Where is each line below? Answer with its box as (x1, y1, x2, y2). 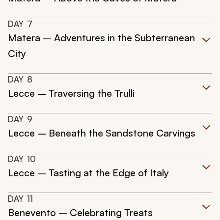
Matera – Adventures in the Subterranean (8, 31, 195, 44)
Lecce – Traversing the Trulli (8, 87, 135, 100)
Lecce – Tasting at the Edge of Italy (8, 166, 169, 179)
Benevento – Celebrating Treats (8, 206, 153, 219)
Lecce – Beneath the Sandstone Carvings (8, 127, 195, 139)
